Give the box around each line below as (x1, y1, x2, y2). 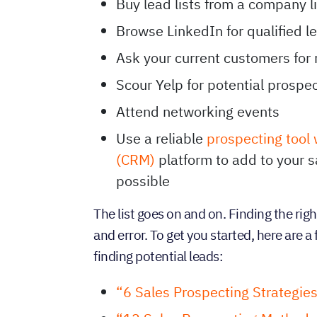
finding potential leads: (93, 247, 224, 265)
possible (116, 171, 171, 190)
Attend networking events (116, 101, 280, 121)
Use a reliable (116, 128, 207, 148)
